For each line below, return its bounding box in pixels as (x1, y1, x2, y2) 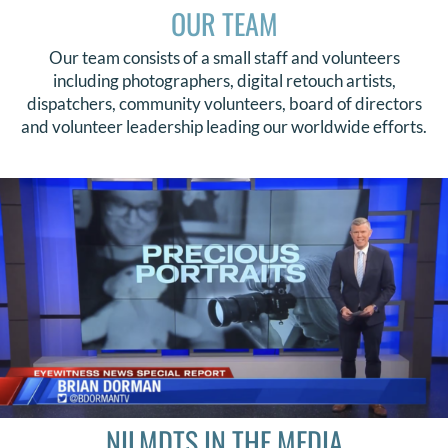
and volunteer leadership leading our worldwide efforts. (21, 115, 427, 137)
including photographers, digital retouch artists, (52, 69, 396, 91)
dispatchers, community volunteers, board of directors (26, 92, 422, 114)
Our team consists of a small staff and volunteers (48, 46, 400, 68)
